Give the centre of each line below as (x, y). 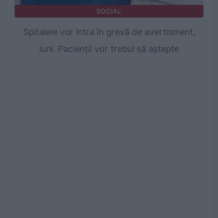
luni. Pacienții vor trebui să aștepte (109, 49)
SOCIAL (109, 11)
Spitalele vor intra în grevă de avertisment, (109, 32)
